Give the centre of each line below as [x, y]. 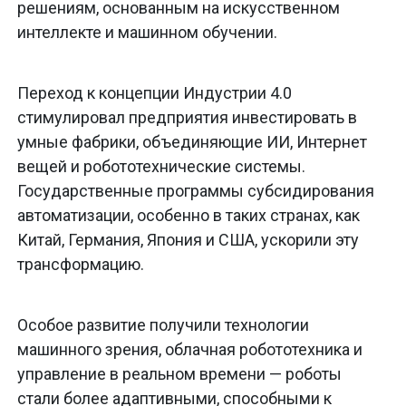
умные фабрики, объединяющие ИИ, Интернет [192, 142]
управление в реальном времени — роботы [179, 374]
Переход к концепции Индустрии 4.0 [155, 93]
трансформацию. [81, 265]
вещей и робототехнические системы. [161, 167]
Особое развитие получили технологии [163, 325]
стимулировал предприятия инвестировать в [187, 118]
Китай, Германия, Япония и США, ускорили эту [188, 240]
